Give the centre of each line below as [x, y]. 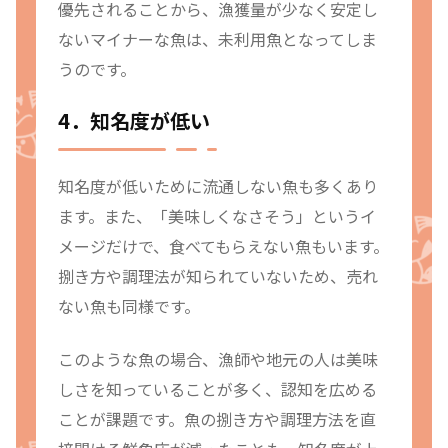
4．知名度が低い [134, 121]
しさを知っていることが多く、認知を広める [217, 388]
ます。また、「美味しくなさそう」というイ [217, 216]
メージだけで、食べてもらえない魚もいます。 [223, 246]
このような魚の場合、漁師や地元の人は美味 [218, 358]
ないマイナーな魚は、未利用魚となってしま [217, 38]
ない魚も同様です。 [129, 306]
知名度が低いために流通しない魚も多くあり [218, 186]
